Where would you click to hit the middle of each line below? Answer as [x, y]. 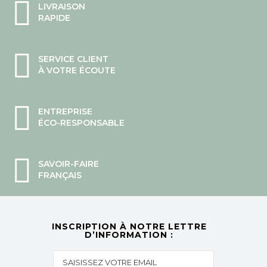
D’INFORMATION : [129, 235]
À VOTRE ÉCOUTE [77, 71]
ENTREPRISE [65, 112]
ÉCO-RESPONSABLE [81, 123]
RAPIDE [54, 18]
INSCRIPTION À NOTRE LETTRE [129, 227]
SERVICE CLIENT [73, 59]
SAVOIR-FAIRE [69, 164]
